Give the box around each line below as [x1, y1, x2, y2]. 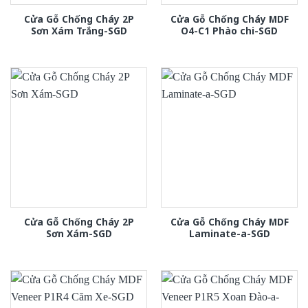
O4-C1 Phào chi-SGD [181, 24, 278, 38]
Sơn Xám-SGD [45, 227, 112, 241]
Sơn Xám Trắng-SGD [30, 24, 127, 38]
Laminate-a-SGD [188, 227, 270, 241]
